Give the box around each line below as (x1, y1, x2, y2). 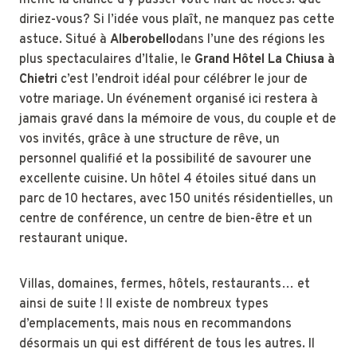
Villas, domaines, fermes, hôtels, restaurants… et (19, 277, 310, 292)
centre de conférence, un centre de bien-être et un (19, 211, 312, 227)
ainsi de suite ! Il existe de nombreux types (19, 296, 269, 312)
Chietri (19, 72, 57, 88)
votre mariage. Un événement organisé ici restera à (19, 92, 318, 108)
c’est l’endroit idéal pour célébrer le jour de (57, 72, 308, 88)
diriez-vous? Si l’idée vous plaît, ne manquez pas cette (19, 12, 335, 28)
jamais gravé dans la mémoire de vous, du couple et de (19, 112, 336, 127)
